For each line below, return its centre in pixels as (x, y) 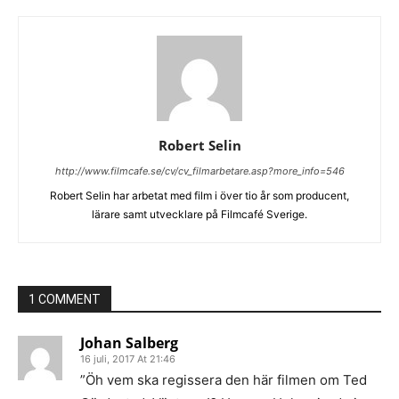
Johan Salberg (129, 343)
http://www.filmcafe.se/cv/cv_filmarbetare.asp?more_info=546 (199, 171)
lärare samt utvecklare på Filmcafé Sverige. (199, 214)
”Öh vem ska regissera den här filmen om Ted (224, 380)
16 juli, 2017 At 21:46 (128, 359)
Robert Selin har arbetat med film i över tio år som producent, (199, 195)
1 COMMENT (65, 299)
